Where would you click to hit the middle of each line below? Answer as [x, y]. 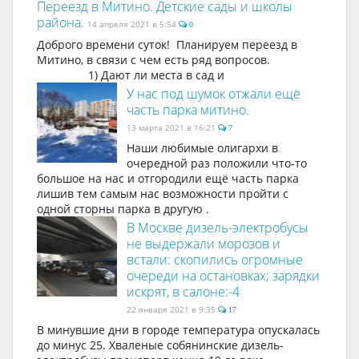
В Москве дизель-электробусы [218, 228]
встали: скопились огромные [215, 260]
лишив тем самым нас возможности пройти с [163, 194]
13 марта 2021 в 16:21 [172, 127]
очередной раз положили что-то [217, 163]
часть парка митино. [188, 110]
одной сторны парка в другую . [123, 209]
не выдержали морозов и [204, 244]
